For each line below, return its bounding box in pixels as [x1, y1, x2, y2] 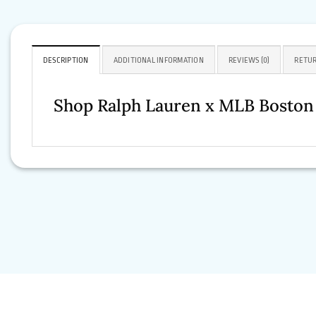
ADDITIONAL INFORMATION [113, 56, 204, 66]
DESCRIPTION [43, 56, 89, 66]
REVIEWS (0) [228, 56, 270, 66]
